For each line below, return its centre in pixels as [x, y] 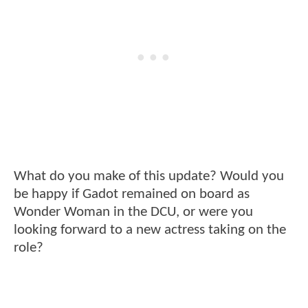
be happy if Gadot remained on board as [132, 195]
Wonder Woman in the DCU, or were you [133, 212]
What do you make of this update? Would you [149, 177]
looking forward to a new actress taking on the [150, 230]
